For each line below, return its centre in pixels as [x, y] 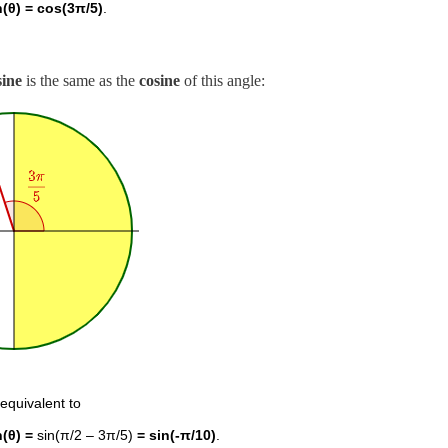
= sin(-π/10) [177, 434]
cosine [159, 80]
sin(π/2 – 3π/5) [85, 434]
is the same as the [80, 80]
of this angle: [222, 80]
